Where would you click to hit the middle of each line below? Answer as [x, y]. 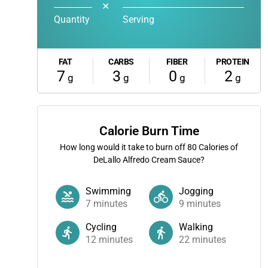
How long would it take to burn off [124, 147]
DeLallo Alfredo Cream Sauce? [149, 160]
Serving [138, 19]
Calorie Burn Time [149, 131]
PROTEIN [233, 62]
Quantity [72, 19]
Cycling [101, 227]
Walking [196, 227]
